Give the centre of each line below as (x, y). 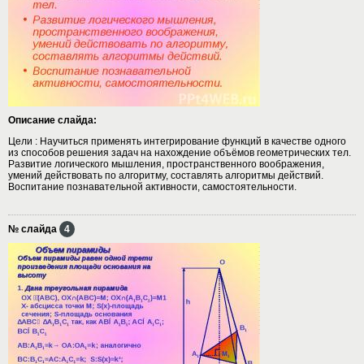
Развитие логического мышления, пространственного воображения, (166, 164)
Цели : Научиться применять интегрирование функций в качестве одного (177, 141)
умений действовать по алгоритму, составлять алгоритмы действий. (166, 175)
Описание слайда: (52, 120)
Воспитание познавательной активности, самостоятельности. (152, 186)
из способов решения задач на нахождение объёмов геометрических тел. (180, 152)
